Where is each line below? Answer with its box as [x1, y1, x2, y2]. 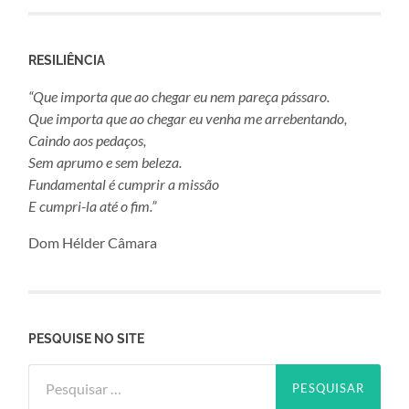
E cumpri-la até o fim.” [28, 197, 157, 215]
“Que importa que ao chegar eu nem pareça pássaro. [28, 88, 330, 106]
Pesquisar [27, 364, 90, 383]
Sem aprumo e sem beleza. [28, 153, 183, 172]
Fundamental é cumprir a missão [28, 175, 220, 194]
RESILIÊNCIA [28, 52, 106, 68]
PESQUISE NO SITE [28, 330, 145, 347]
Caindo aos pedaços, [28, 131, 147, 150]
